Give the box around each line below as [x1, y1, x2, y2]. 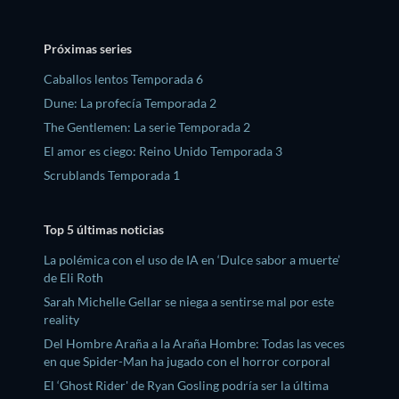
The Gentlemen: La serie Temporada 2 [44, 118, 250, 134]
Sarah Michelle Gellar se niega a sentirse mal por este [44, 294, 334, 310]
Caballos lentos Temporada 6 [44, 70, 203, 86]
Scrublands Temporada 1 [44, 167, 180, 183]
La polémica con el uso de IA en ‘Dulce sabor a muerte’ [44, 252, 340, 268]
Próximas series [44, 40, 132, 56]
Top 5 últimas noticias [44, 222, 164, 238]
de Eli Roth [44, 270, 103, 286]
